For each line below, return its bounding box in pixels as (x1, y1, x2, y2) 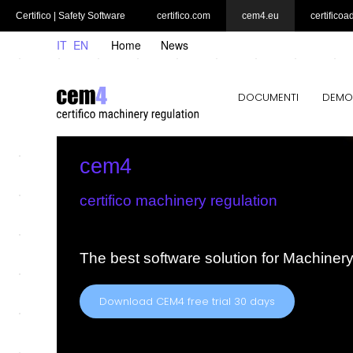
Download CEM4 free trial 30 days (99, 294, 276, 310)
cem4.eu (242, 10, 279, 21)
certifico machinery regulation (80, 192, 278, 210)
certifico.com (157, 10, 210, 21)
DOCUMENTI (238, 90, 299, 106)
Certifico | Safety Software (16, 10, 125, 21)
